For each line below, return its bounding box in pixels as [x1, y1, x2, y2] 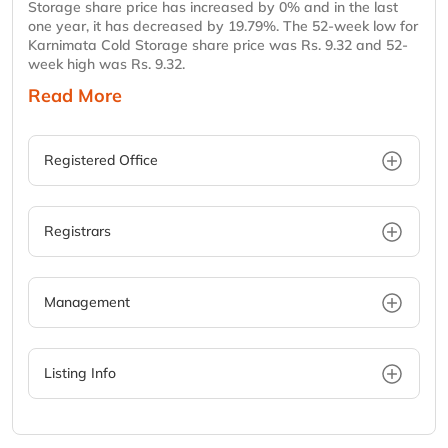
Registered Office [44, 151, 158, 170]
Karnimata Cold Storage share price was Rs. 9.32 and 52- [28, 36, 408, 55]
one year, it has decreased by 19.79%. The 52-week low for [28, 17, 418, 36]
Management [44, 293, 130, 312]
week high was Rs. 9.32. [28, 55, 185, 74]
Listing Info [44, 364, 116, 383]
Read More [28, 84, 122, 108]
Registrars [44, 222, 111, 241]
